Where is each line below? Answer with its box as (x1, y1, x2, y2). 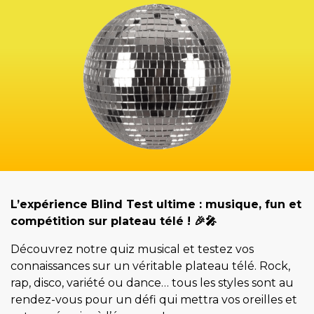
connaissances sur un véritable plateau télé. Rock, (11, 259, 290, 273)
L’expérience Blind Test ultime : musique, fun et (11, 197, 301, 211)
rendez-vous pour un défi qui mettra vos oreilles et (11, 292, 297, 306)
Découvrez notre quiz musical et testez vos (11, 242, 254, 256)
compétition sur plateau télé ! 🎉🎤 (11, 214, 217, 228)
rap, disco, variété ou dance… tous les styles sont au (11, 275, 294, 289)
